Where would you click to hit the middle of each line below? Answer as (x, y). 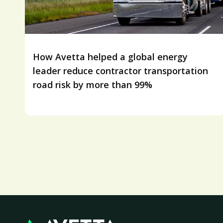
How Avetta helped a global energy (110, 57)
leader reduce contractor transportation (120, 71)
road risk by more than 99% (93, 85)
